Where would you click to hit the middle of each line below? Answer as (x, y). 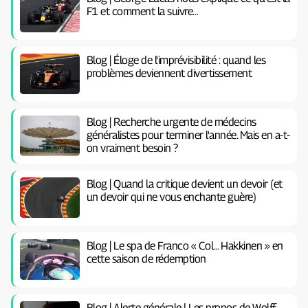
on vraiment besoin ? (132, 148)
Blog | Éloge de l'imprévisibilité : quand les (176, 60)
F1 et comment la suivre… (142, 11)
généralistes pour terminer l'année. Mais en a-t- (188, 135)
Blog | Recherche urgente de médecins (171, 122)
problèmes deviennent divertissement (169, 73)
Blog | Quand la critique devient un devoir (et (184, 184)
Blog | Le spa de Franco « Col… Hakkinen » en (185, 245)
